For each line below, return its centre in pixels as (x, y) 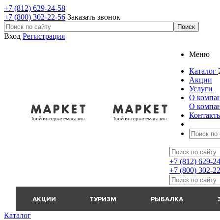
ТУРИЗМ (103, 199)
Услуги (201, 89)
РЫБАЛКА (167, 199)
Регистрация (44, 36)
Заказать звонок (94, 17)
